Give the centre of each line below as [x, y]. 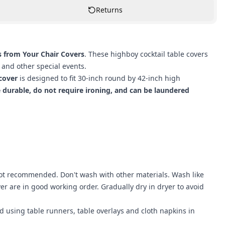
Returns [109, 10]
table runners [50, 211]
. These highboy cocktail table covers [146, 54]
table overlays [101, 211]
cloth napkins [164, 211]
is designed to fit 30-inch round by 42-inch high [99, 78]
